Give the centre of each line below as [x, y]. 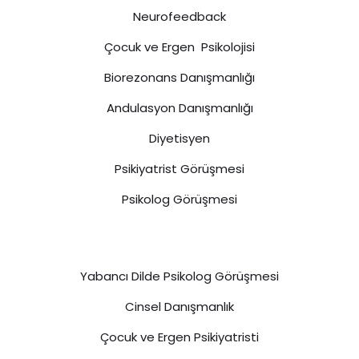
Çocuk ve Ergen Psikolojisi [179, 46]
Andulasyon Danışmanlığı [179, 107]
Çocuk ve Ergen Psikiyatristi [179, 337]
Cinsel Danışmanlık [179, 306]
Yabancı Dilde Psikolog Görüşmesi [179, 276]
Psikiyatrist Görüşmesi [179, 168]
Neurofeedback [179, 16]
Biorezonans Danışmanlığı [179, 77]
